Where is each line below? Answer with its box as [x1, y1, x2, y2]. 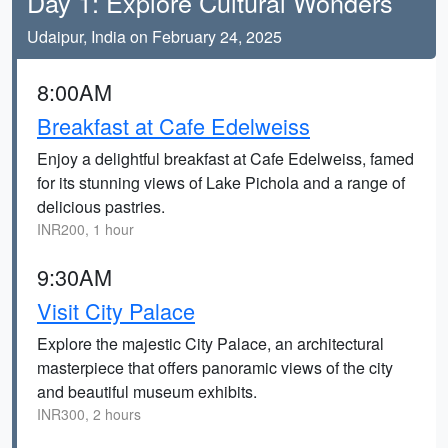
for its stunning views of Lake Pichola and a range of [37, 171, 405, 194]
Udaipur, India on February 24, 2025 [27, 25, 282, 48]
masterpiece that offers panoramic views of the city [37, 356, 393, 379]
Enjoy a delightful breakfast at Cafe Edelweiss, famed [37, 147, 414, 170]
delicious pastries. [37, 195, 165, 218]
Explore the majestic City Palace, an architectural [37, 332, 384, 355]
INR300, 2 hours [37, 404, 141, 424]
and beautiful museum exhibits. [37, 380, 257, 403]
